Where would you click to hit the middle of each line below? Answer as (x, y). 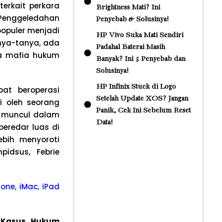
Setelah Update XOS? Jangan (142, 99)
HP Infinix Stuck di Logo (136, 87)
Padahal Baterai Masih (130, 47)
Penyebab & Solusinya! (132, 19)
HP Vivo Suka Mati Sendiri (139, 35)
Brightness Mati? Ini (128, 7)
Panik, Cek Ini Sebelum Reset (143, 111)
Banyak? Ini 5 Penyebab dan (140, 59)
